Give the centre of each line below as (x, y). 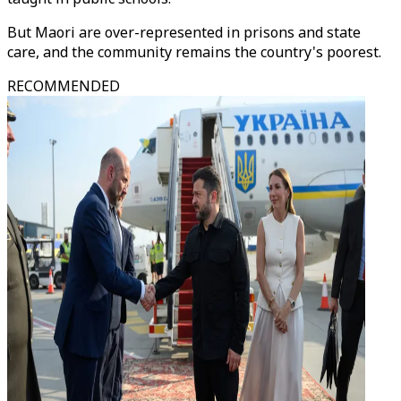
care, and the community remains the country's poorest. (194, 52)
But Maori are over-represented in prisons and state (184, 32)
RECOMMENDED (64, 86)
